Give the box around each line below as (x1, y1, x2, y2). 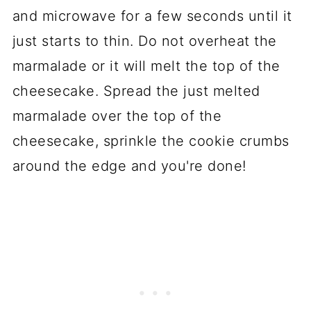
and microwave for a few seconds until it (12, 8, 292, 25)
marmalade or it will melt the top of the (12, 58, 280, 75)
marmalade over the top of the (12, 108, 222, 125)
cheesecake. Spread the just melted (12, 83, 260, 100)
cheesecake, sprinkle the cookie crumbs (12, 133, 289, 150)
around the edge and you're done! (12, 158, 246, 175)
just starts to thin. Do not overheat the (12, 33, 277, 50)
